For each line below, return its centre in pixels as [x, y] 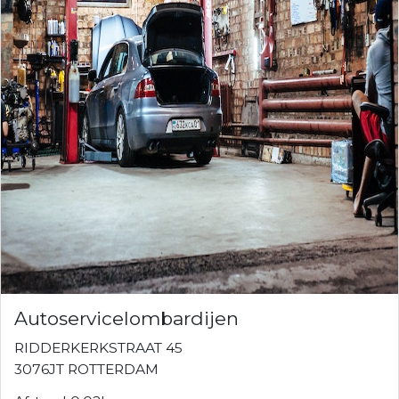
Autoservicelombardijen [126, 318]
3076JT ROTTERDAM [86, 369]
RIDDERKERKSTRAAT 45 [98, 347]
